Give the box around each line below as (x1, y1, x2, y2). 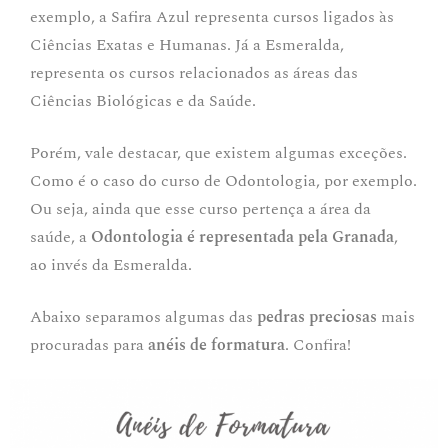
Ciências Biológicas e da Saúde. (30, 88, 260, 113)
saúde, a (30, 224, 91, 249)
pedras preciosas (257, 304, 377, 329)
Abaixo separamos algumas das (30, 304, 257, 329)
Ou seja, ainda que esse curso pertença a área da (30, 196, 371, 221)
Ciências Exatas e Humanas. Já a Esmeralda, (30, 32, 344, 57)
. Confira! (285, 332, 351, 357)
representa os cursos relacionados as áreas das (30, 60, 358, 85)
